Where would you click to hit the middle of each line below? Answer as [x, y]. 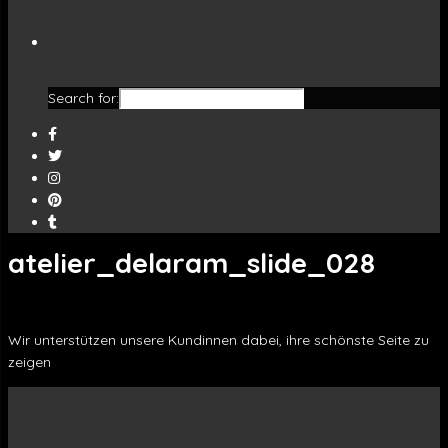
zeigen [29, 361]
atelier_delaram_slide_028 [191, 262]
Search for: [83, 98]
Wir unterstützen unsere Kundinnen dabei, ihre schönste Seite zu [218, 339]
